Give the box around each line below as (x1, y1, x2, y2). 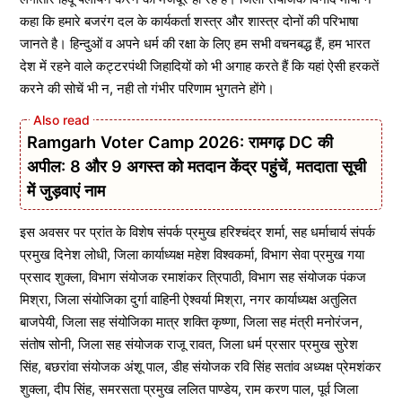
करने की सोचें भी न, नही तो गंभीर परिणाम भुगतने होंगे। (20, 79, 275, 97)
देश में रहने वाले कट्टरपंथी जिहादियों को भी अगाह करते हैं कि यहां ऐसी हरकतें (20, 57, 379, 74)
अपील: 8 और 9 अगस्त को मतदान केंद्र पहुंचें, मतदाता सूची (27, 156, 366, 176)
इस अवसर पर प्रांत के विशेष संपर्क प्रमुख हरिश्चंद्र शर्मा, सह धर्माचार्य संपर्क (20, 223, 375, 240)
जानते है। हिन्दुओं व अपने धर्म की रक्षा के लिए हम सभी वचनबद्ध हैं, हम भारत (20, 34, 370, 52)
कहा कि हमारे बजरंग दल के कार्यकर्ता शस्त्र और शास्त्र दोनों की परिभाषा (20, 12, 358, 30)
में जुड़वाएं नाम (27, 180, 105, 200)
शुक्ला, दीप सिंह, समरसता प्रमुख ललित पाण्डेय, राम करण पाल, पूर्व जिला (20, 380, 358, 398)
